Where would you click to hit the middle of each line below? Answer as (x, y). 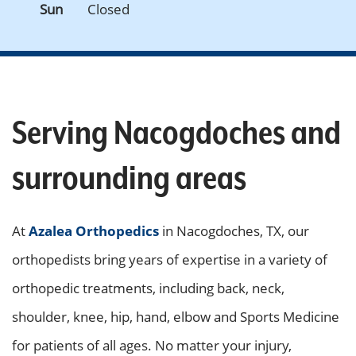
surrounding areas (129, 180)
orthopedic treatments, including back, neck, (148, 288)
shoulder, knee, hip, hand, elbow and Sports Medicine (176, 317)
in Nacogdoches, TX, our (234, 231)
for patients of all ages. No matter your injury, (152, 345)
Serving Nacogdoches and (176, 134)
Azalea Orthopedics (94, 231)
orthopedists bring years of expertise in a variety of (170, 259)
